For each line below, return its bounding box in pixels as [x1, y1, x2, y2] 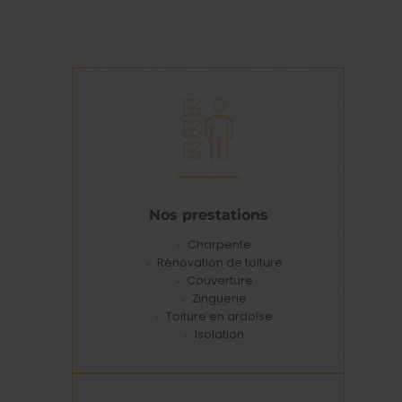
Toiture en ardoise [166, 308, 274, 324]
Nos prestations [148, 205, 268, 223]
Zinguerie [192, 290, 248, 306]
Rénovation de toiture [156, 254, 283, 270]
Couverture [186, 272, 253, 288]
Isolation [195, 326, 245, 342]
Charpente [188, 236, 252, 252]
